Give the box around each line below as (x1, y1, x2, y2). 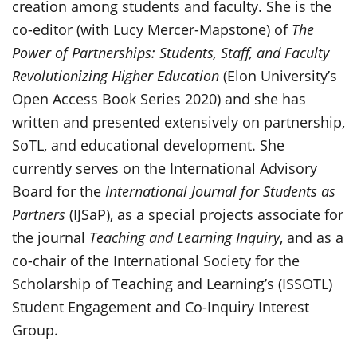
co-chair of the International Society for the (12, 250, 300, 270)
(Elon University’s (219, 65, 337, 85)
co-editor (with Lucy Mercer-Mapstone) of (12, 19, 292, 39)
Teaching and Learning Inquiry (89, 227, 280, 247)
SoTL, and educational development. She (12, 135, 284, 155)
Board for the (12, 181, 101, 201)
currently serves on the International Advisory (12, 158, 317, 178)
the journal (12, 227, 89, 247)
